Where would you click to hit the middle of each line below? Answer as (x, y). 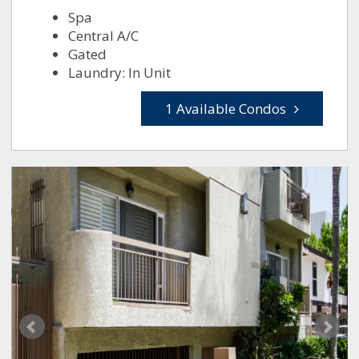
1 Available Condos (225, 109)
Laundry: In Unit (120, 73)
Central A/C (104, 36)
